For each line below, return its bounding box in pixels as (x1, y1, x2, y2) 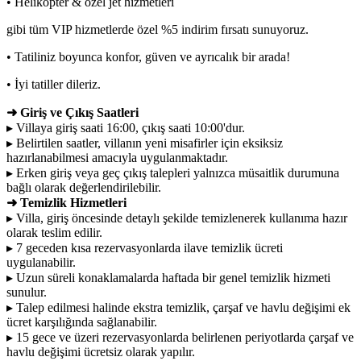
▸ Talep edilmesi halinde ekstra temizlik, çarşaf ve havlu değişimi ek (6, 300, 351, 314)
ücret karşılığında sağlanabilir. (6, 314, 157, 329)
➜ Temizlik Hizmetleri (6, 195, 127, 210)
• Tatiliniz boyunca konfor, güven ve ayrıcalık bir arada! (6, 49, 290, 64)
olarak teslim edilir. (6, 225, 102, 239)
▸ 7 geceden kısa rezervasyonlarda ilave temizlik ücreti (6, 240, 283, 255)
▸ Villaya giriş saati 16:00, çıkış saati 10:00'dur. (6, 120, 245, 135)
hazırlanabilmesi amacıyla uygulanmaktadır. (6, 150, 228, 164)
